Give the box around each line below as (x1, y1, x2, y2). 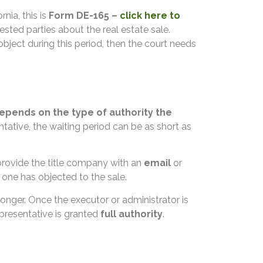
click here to (120, 10, 180, 22)
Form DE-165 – (49, 10, 120, 22)
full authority (100, 208, 163, 220)
